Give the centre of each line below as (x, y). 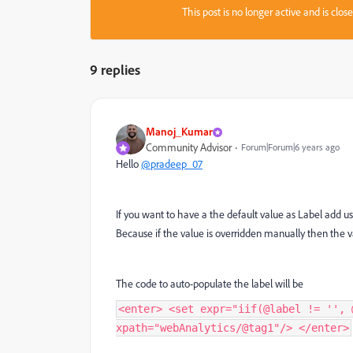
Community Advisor (189, 147)
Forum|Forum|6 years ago (290, 147)
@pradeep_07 (172, 164)
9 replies (115, 69)
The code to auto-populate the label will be (211, 284)
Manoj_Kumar (179, 131)
